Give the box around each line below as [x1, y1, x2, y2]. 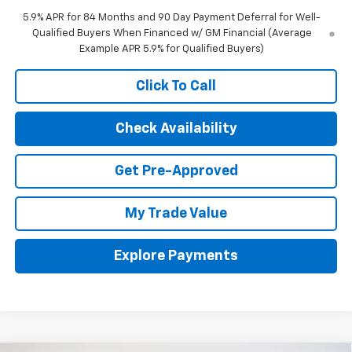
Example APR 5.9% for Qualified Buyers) [79, 43, 265, 54]
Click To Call [136, 79, 216, 93]
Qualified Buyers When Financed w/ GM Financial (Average [31, 27, 312, 38]
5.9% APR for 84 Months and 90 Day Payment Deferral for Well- [23, 12, 321, 23]
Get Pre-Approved [114, 163, 238, 178]
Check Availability [115, 121, 237, 136]
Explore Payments [114, 248, 238, 263]
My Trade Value [125, 206, 227, 221]
